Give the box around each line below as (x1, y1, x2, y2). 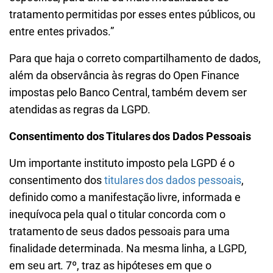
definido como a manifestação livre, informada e (9, 191, 241, 204)
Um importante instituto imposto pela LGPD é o (9, 157, 235, 169)
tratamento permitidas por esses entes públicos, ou (9, 8, 256, 21)
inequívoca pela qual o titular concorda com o (9, 208, 225, 221)
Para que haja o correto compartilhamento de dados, (9, 52, 261, 65)
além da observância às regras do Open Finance (9, 69, 239, 82)
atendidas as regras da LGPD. (9, 103, 151, 116)
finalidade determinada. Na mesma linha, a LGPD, (9, 242, 247, 255)
